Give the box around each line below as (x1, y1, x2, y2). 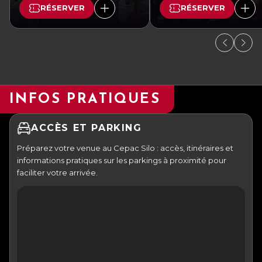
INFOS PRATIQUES (9, 92, 160, 106)
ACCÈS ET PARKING (31, 122, 142, 134)
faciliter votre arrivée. (17, 167, 98, 177)
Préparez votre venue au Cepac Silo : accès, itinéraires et (17, 143, 233, 153)
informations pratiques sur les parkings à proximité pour (17, 155, 226, 165)
